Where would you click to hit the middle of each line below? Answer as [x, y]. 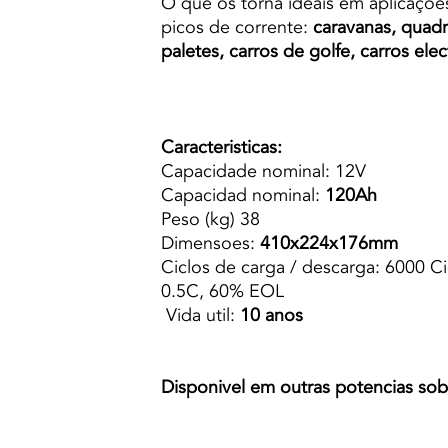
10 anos [271, 315]
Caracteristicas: [221, 147]
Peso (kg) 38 [210, 219]
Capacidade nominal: [248, 171]
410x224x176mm [326, 243]
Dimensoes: [208, 243]
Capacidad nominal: [243, 195]
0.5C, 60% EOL [222, 291]
